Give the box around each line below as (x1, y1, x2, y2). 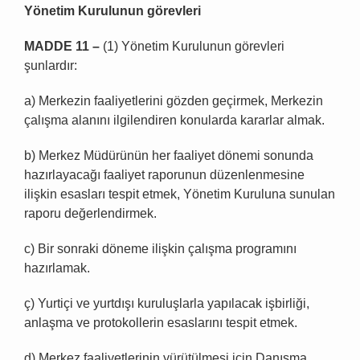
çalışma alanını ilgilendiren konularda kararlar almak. (24, 113, 325, 128)
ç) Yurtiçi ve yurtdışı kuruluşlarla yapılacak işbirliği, (24, 297, 309, 311)
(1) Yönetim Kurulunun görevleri (100, 39, 284, 54)
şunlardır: (24, 59, 77, 73)
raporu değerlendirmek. (24, 207, 157, 221)
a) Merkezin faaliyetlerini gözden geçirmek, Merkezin (24, 94, 323, 108)
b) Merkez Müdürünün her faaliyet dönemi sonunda (24, 149, 313, 163)
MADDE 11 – (24, 39, 100, 54)
